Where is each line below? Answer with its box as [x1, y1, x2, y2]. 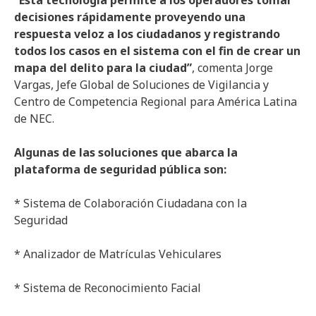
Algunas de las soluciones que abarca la [14, 145, 238, 160]
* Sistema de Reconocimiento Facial [14, 280, 201, 296]
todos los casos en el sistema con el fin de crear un [14, 43, 300, 59]
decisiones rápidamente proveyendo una [14, 9, 245, 25]
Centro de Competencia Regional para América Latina [14, 94, 297, 109]
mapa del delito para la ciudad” [14, 60, 192, 75]
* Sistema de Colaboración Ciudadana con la [14, 195, 247, 211]
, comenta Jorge [192, 60, 273, 75]
